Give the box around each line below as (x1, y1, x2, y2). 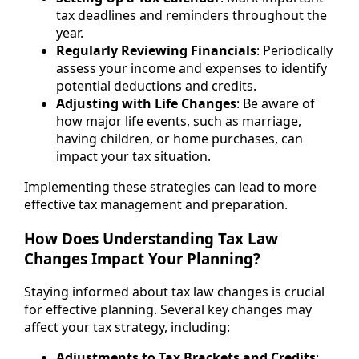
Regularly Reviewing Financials (56, 41, 256, 59)
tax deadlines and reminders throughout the (56, 6, 327, 24)
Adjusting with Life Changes (56, 94, 236, 112)
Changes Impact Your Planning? (24, 248, 260, 268)
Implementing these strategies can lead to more (24, 177, 317, 196)
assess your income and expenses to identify (56, 58, 327, 77)
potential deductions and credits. (56, 76, 256, 95)
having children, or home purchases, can (56, 129, 303, 147)
